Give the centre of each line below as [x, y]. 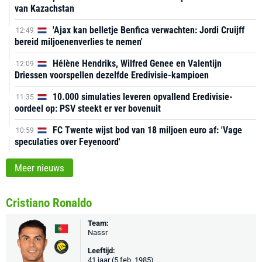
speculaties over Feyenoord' [68, 142]
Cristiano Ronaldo [49, 203]
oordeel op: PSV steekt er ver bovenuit [88, 108]
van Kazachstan [44, 8]
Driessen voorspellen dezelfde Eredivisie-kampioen [112, 75]
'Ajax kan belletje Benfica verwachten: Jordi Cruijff [147, 30]
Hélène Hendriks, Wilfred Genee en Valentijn [136, 63]
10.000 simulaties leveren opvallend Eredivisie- [142, 97]
